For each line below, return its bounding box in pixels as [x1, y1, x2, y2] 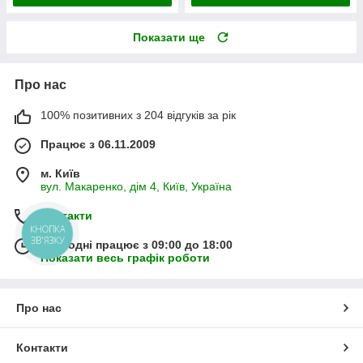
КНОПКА [36, 224, 60, 236]
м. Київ [41, 166, 80, 180]
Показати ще [133, 30, 205, 44]
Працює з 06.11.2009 [41, 137, 156, 151]
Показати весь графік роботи [41, 250, 210, 264]
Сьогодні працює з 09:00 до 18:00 [41, 237, 233, 251]
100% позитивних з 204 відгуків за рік [41, 108, 236, 122]
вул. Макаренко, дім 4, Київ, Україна [41, 179, 232, 193]
